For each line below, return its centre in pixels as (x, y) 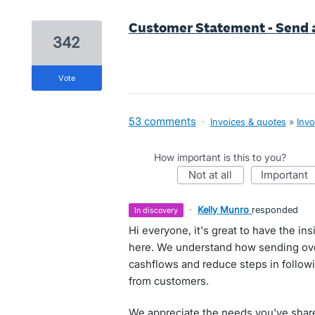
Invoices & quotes (248, 122)
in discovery (157, 210)
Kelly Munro (224, 210)
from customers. (168, 281)
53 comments (162, 121)
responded (275, 210)
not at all (214, 175)
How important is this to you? (220, 157)
